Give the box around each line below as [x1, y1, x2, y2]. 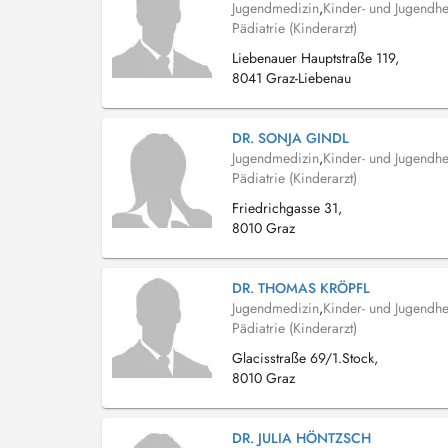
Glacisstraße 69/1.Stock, [232, 348, 378, 368]
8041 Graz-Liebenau [232, 68, 351, 88]
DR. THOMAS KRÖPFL [232, 278, 370, 298]
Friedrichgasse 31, [232, 198, 342, 218]
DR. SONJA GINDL [232, 128, 349, 148]
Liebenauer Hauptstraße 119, [232, 48, 399, 68]
